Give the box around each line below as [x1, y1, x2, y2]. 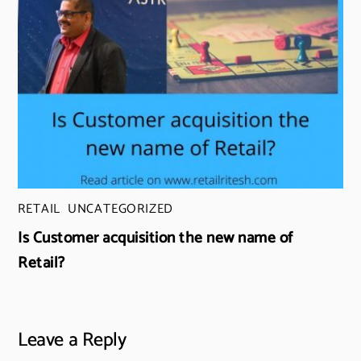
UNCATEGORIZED [67, 198, 174, 221]
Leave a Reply [18, 325, 127, 357]
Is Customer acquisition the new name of [18, 226, 293, 251]
